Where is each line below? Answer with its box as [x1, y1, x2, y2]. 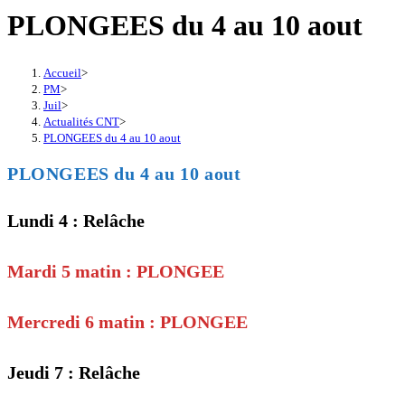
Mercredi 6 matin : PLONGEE [7, 312, 248, 333]
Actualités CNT [43, 114, 119, 128]
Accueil [43, 65, 81, 80]
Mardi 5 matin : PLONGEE [7, 261, 224, 282]
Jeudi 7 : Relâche [7, 363, 140, 383]
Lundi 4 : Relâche [7, 211, 145, 231]
